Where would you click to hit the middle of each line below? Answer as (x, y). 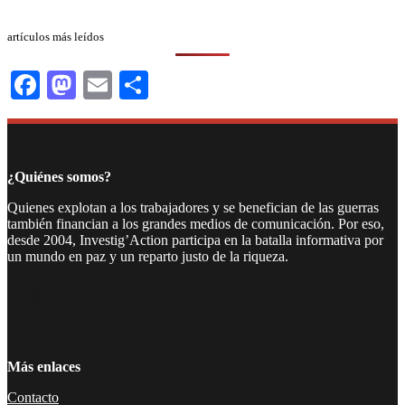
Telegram (119, 296)
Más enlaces (44, 366)
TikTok (94, 296)
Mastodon (133, 85)
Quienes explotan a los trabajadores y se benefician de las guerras (193, 207)
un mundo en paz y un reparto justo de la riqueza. (148, 256)
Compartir (208, 85)
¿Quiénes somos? (59, 176)
